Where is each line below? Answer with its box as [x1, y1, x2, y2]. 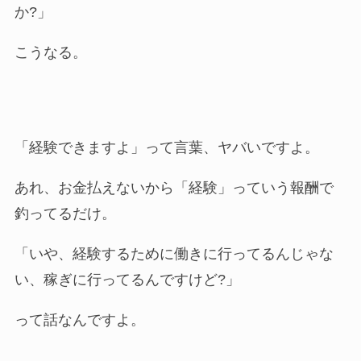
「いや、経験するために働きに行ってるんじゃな [14, 245, 334, 262]
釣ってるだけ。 [14, 205, 116, 222]
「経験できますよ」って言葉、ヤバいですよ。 [14, 139, 319, 156]
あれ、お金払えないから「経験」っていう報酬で [14, 179, 334, 196]
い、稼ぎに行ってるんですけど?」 [14, 271, 240, 288]
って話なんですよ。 [14, 311, 145, 328]
